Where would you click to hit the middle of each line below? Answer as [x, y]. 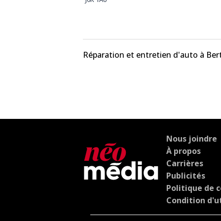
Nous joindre [192, 138]
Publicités [186, 175]
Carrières [185, 163]
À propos [184, 151]
